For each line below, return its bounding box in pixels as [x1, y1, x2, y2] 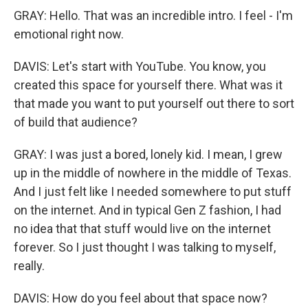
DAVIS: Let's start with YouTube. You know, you [14, 59, 266, 74]
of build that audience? [14, 115, 137, 129]
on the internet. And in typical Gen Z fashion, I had [14, 203, 281, 217]
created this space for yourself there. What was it [14, 78, 283, 92]
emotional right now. [14, 27, 124, 41]
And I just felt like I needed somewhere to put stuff [14, 184, 291, 199]
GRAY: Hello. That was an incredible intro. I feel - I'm [14, 8, 293, 23]
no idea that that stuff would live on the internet [14, 221, 271, 236]
